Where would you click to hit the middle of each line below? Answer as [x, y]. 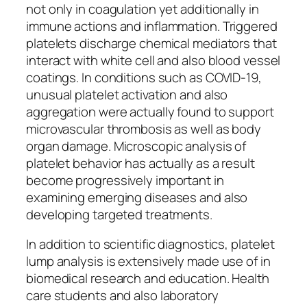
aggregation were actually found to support [150, 111]
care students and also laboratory [122, 296]
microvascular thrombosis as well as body [144, 128]
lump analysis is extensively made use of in [148, 261]
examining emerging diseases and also [137, 197]
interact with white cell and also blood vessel [153, 60]
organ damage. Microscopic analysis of [136, 146]
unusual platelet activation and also [127, 94]
